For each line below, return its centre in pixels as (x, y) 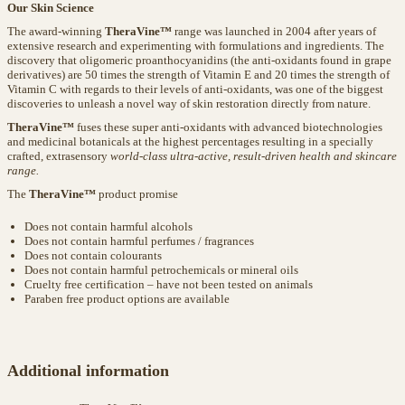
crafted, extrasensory (59, 156)
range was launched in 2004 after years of (274, 31)
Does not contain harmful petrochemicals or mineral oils (161, 270)
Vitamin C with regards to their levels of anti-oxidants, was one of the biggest (195, 89)
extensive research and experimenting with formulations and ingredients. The (196, 46)
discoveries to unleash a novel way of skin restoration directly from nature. (189, 104)
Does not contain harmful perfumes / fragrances (139, 241)
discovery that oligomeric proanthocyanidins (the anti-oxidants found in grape (199, 60)
